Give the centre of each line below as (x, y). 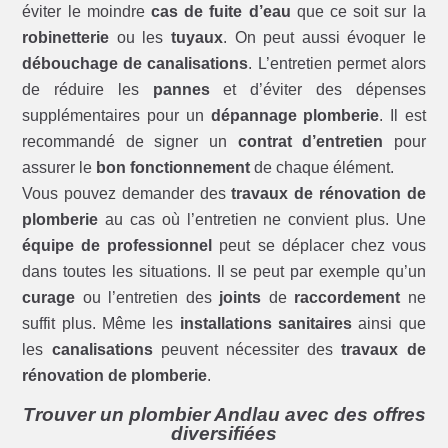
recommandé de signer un (130, 142)
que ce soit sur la (358, 12)
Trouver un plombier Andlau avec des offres (224, 415)
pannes (181, 90)
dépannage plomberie (295, 116)
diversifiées (224, 434)
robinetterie (66, 38)
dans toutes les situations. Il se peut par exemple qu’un (224, 272)
